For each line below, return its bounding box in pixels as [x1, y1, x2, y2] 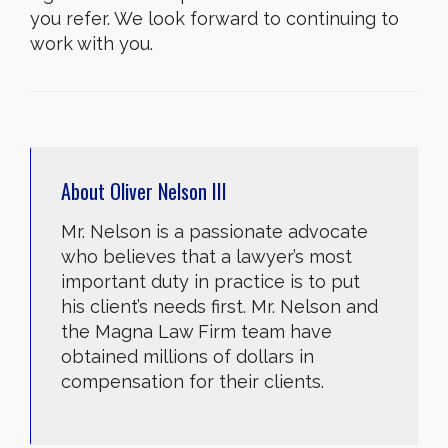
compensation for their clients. [61, 370, 324, 392]
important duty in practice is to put [61, 270, 360, 292]
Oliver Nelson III [110, 175, 227, 206]
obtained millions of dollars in [61, 345, 314, 367]
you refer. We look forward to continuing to [30, 7, 399, 29]
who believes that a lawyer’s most [61, 245, 352, 267]
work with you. [30, 32, 153, 54]
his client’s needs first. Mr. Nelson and [61, 295, 378, 317]
